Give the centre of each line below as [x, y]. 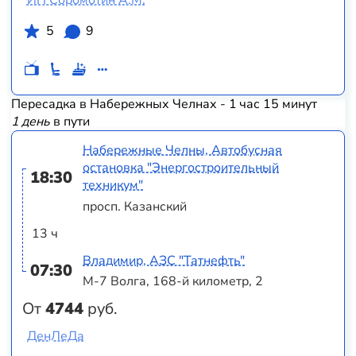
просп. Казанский [135, 206]
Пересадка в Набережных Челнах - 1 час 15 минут [164, 104]
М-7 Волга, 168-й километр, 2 [173, 282]
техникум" [113, 186]
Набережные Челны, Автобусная [183, 151]
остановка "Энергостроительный [181, 168]
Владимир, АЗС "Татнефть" [164, 260]
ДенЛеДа [55, 337]
